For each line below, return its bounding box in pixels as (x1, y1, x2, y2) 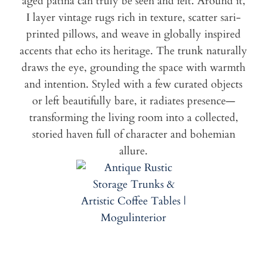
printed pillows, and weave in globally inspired (26, 27, 241, 42)
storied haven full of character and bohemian (32, 127, 235, 142)
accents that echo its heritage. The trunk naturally (20, 44, 247, 59)
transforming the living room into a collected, (29, 110, 238, 126)
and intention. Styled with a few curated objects (24, 77, 243, 92)
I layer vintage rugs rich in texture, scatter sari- (26, 10, 241, 26)
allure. (119, 144, 148, 159)
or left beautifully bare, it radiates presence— (32, 94, 235, 109)
